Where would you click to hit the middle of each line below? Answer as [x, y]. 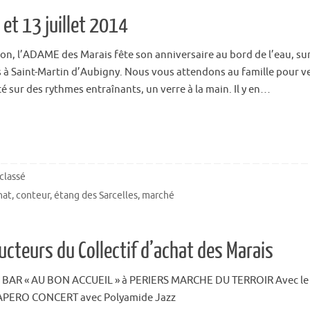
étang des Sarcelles [96, 196]
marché [158, 196]
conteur [33, 196]
